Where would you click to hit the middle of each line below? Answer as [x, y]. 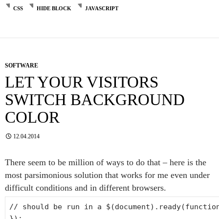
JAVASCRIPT [102, 9]
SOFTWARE [22, 66]
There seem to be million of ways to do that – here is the [106, 163]
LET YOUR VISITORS [82, 82]
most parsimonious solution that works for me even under [107, 175]
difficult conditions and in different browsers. [86, 188]
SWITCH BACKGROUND [95, 100]
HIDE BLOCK [54, 9]
